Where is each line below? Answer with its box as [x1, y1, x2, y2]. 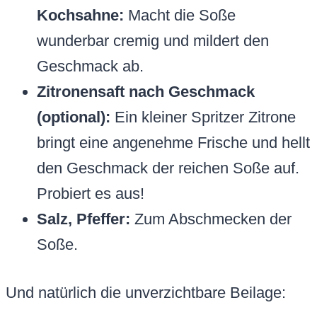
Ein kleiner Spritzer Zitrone [110, 108, 296, 127]
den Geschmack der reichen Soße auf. [37, 159, 299, 178]
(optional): [37, 108, 110, 127]
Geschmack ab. [37, 57, 144, 76]
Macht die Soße [124, 6, 236, 25]
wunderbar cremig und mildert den [37, 32, 269, 50]
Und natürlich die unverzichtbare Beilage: [6, 284, 286, 302]
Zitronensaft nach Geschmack [37, 83, 255, 101]
